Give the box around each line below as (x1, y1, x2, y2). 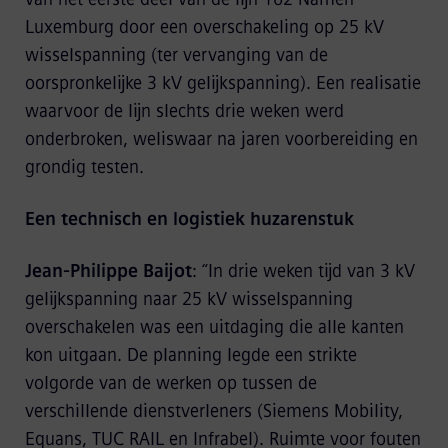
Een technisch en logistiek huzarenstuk (24, 208, 354, 230)
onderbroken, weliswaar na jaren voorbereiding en (24, 128, 418, 150)
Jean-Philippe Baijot (24, 260, 192, 282)
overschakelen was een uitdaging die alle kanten (24, 316, 404, 338)
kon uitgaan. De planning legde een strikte (24, 344, 357, 366)
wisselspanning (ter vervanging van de (24, 44, 328, 66)
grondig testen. (24, 156, 144, 178)
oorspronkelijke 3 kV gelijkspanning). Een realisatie (24, 72, 421, 94)
